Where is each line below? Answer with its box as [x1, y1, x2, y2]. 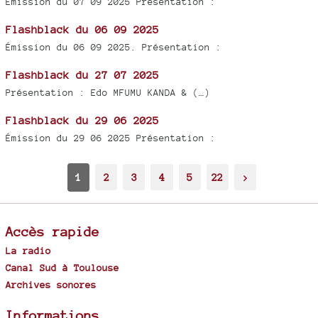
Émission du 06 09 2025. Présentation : [6, 41, 221, 53]
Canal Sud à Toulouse [6, 261, 119, 273]
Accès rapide [6, 223, 99, 239]
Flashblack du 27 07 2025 [6, 68, 159, 81]
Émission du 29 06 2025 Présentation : [6, 132, 216, 143]
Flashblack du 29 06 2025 [6, 114, 159, 126]
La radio [6, 244, 51, 256]
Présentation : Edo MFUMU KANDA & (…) [6, 87, 210, 98]
